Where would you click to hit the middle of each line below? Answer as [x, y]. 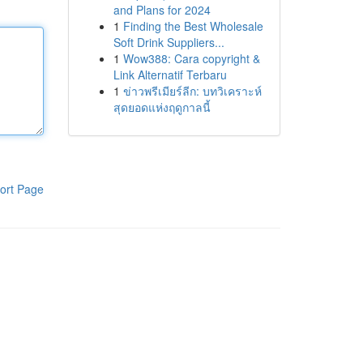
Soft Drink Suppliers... [169, 42]
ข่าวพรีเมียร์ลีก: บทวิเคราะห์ [192, 91]
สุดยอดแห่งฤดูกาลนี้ [162, 107]
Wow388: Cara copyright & [191, 58]
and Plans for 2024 [162, 10]
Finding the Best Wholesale [193, 26]
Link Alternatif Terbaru [170, 75]
